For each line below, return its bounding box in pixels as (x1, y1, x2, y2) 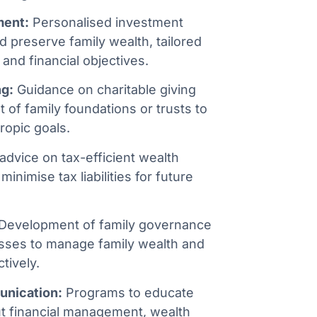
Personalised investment (29, 14, 183, 30)
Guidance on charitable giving (13, 82, 196, 98)
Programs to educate (62, 284, 194, 300)
